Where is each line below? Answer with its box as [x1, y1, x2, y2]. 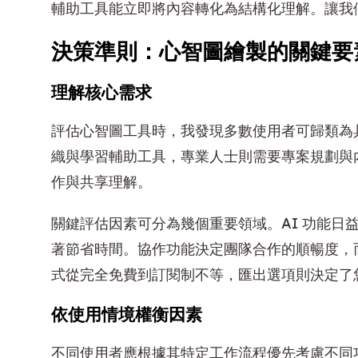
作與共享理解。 [51, 172, 152, 191]
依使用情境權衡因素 [51, 303, 202, 324]
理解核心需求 [51, 81, 152, 102]
